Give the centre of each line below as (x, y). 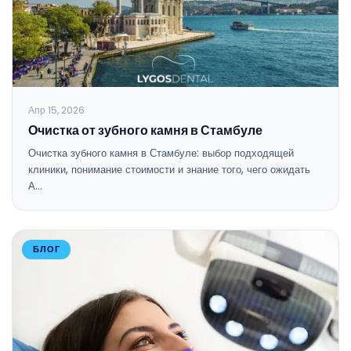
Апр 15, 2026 (56, 110)
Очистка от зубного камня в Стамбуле (145, 131)
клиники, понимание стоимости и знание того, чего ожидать (169, 170)
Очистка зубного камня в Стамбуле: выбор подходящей (161, 154)
